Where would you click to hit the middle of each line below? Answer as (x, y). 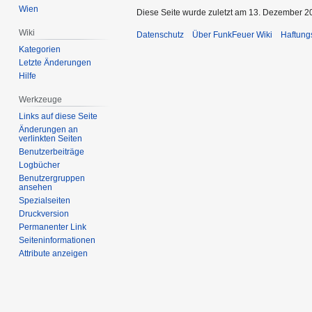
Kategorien (40, 50)
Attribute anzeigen (54, 253)
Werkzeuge (41, 100)
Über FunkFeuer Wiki (232, 35)
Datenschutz (160, 35)
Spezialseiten (45, 200)
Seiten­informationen (57, 240)
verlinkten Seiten (51, 138)
